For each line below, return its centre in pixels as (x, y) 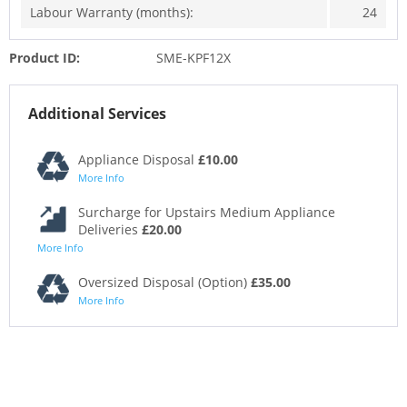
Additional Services (97, 113)
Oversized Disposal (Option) (164, 282)
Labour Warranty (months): (112, 12)
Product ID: (45, 57)
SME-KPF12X (193, 57)
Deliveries (110, 229)
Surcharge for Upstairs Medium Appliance (207, 212)
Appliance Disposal (138, 159)
